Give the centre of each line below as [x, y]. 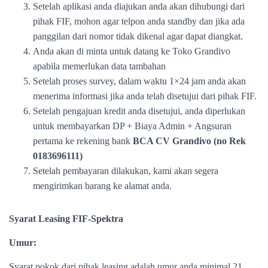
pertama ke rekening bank [83, 141]
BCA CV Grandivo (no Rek [189, 141]
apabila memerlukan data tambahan [99, 66]
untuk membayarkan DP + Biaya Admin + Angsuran [132, 126]
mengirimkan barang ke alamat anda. [102, 186]
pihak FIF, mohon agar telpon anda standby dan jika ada [139, 21]
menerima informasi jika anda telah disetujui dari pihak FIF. [145, 96]
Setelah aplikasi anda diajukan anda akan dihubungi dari [139, 6]
